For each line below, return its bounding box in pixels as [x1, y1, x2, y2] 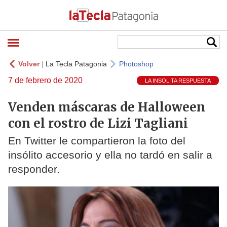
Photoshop [119, 60, 154, 68]
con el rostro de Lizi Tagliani [8, 115, 188, 131]
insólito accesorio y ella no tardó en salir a [8, 149, 212, 161]
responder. [8, 163, 60, 175]
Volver [18, 60, 40, 68]
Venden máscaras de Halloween [8, 99, 205, 115]
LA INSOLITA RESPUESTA [145, 78, 211, 84]
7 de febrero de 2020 [8, 76, 83, 85]
